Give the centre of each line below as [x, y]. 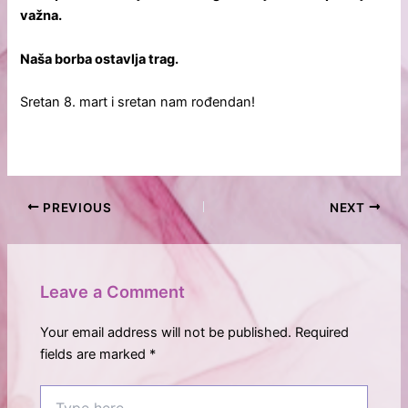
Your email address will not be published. [166, 333]
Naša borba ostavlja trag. [100, 59]
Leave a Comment [113, 291]
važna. [41, 16]
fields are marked [95, 355]
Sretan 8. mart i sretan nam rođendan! [138, 102]
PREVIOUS [76, 207]
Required [322, 333]
